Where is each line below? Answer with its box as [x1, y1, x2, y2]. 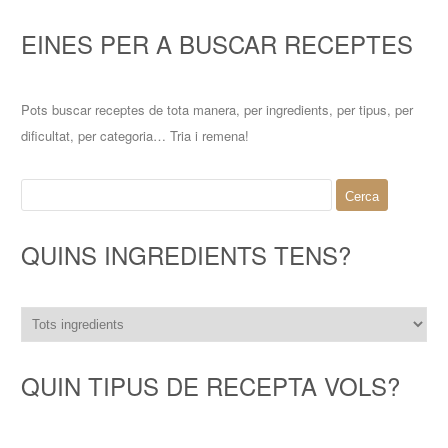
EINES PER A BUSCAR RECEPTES [21, 26, 414, 62]
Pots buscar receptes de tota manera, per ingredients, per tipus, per [21, 99, 414, 119]
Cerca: [21, 178, 60, 198]
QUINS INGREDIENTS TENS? [21, 236, 352, 272]
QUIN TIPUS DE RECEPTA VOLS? [21, 368, 401, 404]
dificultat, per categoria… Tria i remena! [21, 125, 250, 145]
